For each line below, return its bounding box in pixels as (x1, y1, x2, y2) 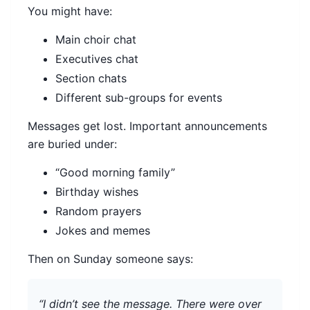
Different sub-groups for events (55, 91, 222, 105)
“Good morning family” (55, 165, 175, 180)
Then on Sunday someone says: (28, 252, 193, 266)
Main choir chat (55, 33, 136, 47)
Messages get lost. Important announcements (28, 119, 267, 134)
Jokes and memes (55, 224, 150, 238)
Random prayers (55, 204, 141, 219)
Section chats (55, 71, 127, 86)
